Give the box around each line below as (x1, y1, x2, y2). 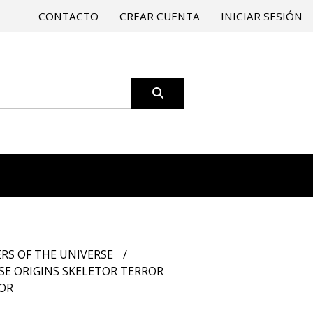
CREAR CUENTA (119, 9, 200, 23)
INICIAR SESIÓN (221, 9, 303, 23)
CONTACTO (38, 9, 99, 23)
